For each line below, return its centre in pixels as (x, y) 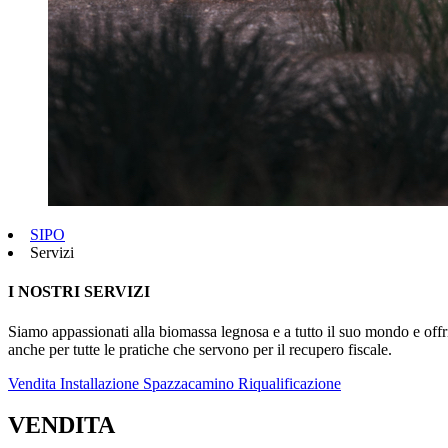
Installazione (101, 383)
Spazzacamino (190, 383)
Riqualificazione (289, 383)
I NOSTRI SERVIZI (79, 292)
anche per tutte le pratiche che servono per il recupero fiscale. (200, 349)
